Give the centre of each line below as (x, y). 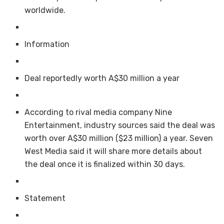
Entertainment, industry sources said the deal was (120, 125)
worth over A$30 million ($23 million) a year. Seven (119, 138)
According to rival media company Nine (98, 112)
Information (47, 44)
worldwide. (45, 10)
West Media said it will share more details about (113, 151)
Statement (45, 198)
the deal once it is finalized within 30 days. (105, 164)
